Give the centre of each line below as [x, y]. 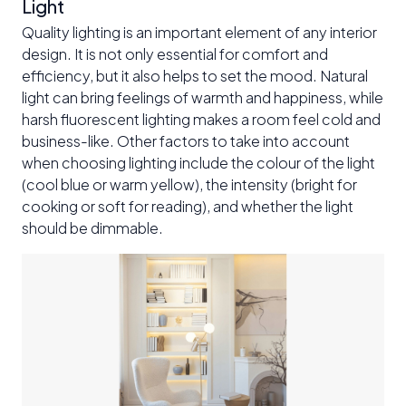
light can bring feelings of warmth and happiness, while [203, 97]
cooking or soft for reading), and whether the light [188, 206]
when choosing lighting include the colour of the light [198, 162]
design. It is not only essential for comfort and [175, 53]
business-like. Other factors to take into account [186, 140]
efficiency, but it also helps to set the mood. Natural [195, 75]
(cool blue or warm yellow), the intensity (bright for [189, 184]
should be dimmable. [92, 227]
